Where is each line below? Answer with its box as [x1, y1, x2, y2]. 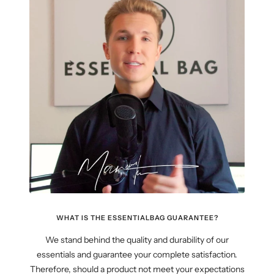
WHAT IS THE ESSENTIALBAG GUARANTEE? [56, 213, 218, 223]
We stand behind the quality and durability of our [45, 234, 229, 246]
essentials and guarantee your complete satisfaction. [37, 249, 237, 261]
